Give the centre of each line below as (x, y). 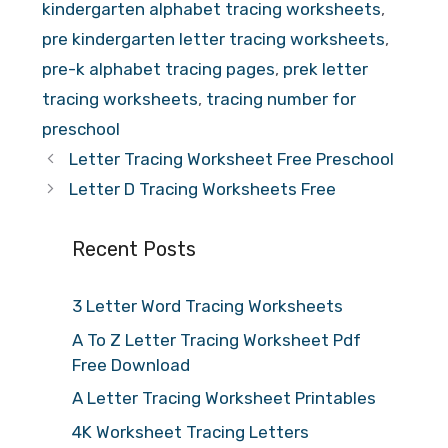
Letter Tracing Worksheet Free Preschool (232, 159)
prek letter (325, 69)
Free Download (131, 364)
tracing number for (281, 99)
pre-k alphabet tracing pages (158, 69)
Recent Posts (134, 249)
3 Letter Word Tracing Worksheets (207, 306)
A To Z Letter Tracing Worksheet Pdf (216, 339)
